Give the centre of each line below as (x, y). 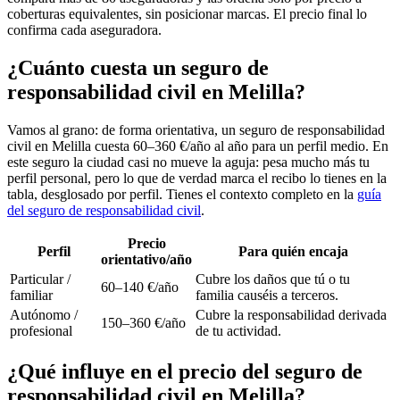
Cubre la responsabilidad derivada (291, 314)
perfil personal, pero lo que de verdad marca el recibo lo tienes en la (197, 178)
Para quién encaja (293, 251)
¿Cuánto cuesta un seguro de (138, 67)
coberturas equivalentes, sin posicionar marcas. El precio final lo (187, 13)
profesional (41, 330)
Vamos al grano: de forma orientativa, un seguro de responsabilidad (196, 129)
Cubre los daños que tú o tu (273, 279)
